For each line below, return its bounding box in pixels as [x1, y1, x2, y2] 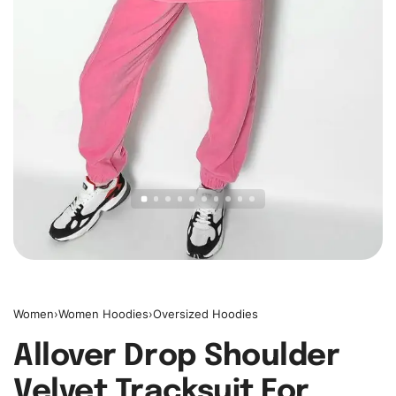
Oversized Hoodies [153, 306, 258, 321]
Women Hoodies [58, 306, 148, 321]
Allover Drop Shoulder [13, 341, 340, 373]
